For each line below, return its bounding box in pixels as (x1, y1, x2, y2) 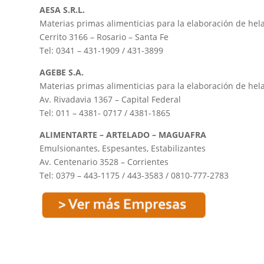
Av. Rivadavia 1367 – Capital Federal (39, 94, 181, 105)
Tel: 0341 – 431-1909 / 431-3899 (39, 45, 164, 57)
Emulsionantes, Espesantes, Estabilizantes (39, 143, 206, 154)
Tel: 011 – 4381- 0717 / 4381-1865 (39, 107, 171, 119)
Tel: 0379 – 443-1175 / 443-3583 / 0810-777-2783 (39, 170, 229, 181)
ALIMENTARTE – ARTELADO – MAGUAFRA (39, 129, 207, 141)
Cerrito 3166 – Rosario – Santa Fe (39, 31, 169, 43)
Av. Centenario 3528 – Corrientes (39, 156, 169, 168)
